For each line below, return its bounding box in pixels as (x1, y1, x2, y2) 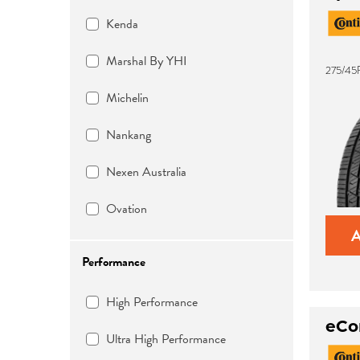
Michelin (106, 88, 149, 108)
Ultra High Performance (106, 329, 226, 349)
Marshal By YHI (106, 51, 187, 71)
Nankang (106, 125, 151, 145)
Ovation (106, 199, 147, 219)
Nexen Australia (106, 162, 186, 182)
